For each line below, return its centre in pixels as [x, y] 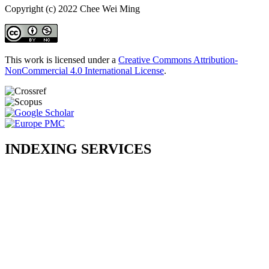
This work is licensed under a [62, 59]
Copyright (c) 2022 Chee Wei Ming [72, 8]
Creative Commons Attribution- [178, 59]
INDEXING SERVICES [78, 149]
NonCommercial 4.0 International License [84, 70]
